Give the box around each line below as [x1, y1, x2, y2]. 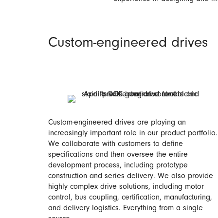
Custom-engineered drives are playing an [48, 119, 186, 127]
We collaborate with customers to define [48, 141, 183, 148]
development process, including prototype [48, 162, 188, 170]
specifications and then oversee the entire [48, 151, 188, 159]
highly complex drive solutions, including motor [48, 183, 204, 191]
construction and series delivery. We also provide [48, 173, 213, 181]
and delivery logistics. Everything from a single [48, 205, 203, 213]
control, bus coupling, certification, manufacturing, [48, 194, 212, 202]
